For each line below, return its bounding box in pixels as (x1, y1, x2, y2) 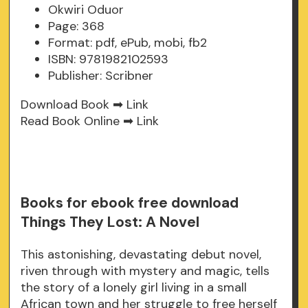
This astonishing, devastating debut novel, (21, 246, 262, 263)
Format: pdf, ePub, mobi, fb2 (48, 34, 208, 52)
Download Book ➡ (21, 96, 127, 113)
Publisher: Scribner (48, 67, 154, 85)
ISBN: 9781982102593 (48, 51, 169, 68)
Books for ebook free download (21, 193, 239, 213)
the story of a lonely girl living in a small (21, 279, 247, 296)
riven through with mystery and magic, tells (21, 263, 270, 280)
